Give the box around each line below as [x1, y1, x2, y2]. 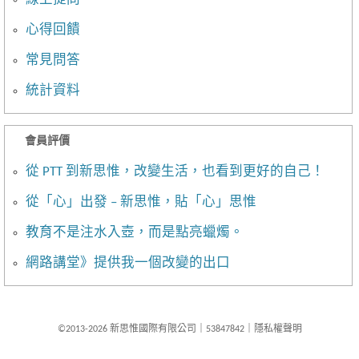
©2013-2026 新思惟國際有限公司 [57, 324, 196, 334]
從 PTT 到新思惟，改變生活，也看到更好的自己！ [26, 165, 325, 179]
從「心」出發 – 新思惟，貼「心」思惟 [26, 196, 256, 209]
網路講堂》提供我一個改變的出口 [26, 256, 230, 270]
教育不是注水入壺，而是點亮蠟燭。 [26, 226, 244, 240]
